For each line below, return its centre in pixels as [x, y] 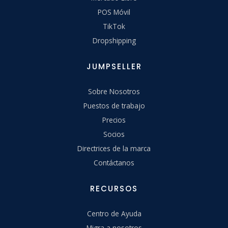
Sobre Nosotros [114, 92]
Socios [114, 134]
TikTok [114, 26]
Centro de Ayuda [114, 214]
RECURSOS [114, 189]
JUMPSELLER [114, 67]
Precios [114, 120]
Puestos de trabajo [114, 106]
